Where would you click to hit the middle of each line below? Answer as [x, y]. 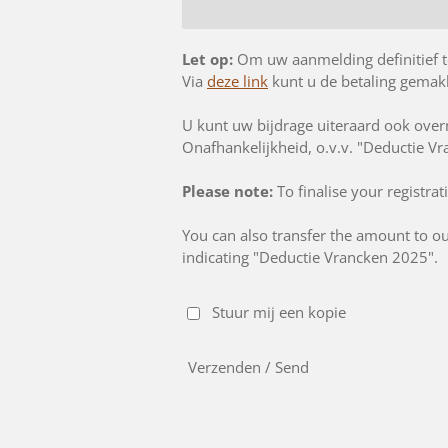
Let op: [207, 59]
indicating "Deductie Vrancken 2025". [310, 257]
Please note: [229, 191]
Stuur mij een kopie [278, 311]
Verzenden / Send [248, 367]
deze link [237, 81]
